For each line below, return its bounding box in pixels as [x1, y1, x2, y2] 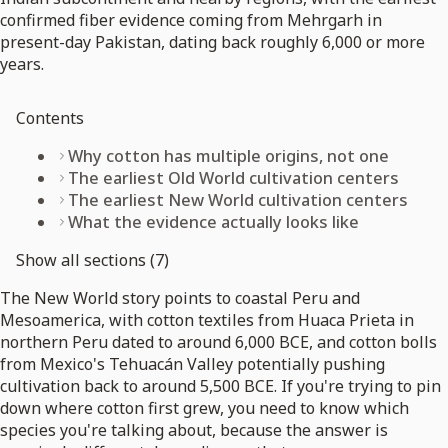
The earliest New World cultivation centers [68, 189, 408, 212]
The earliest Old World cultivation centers [68, 167, 399, 190]
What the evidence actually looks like [68, 211, 359, 234]
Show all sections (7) [16, 249, 169, 272]
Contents [16, 107, 84, 130]
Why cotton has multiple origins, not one [68, 145, 389, 168]
